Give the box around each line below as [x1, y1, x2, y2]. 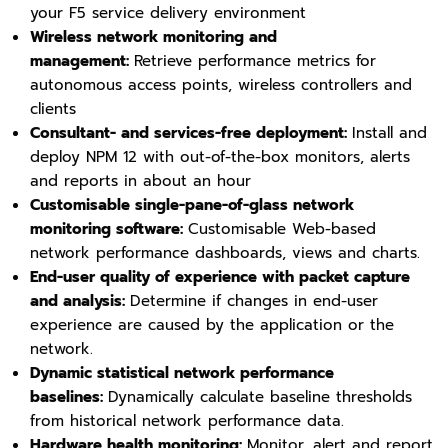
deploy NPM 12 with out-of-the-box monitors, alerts [30, 146, 410, 168]
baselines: [30, 386, 108, 408]
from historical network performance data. [30, 410, 344, 432]
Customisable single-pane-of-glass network [30, 194, 354, 216]
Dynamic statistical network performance [30, 362, 334, 384]
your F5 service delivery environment [30, 2, 312, 24]
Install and [352, 122, 427, 144]
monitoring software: [30, 218, 188, 240]
